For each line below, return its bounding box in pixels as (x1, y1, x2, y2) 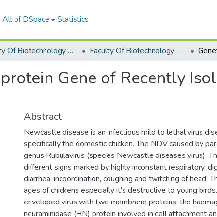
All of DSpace (2, 14, 49, 25)
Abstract (24, 110, 62, 123)
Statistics (57, 14, 89, 25)
